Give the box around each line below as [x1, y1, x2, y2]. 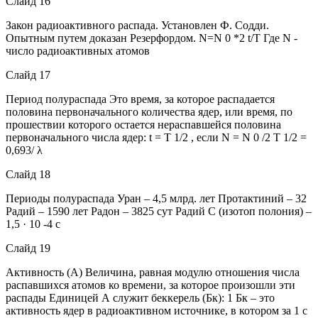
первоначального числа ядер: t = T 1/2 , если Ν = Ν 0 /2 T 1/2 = [6, 131, 307, 143]
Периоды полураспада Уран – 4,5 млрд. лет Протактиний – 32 [6, 192, 307, 204]
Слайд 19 [6, 241, 50, 254]
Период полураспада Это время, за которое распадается [6, 92, 275, 105]
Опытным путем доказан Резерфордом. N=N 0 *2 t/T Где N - [6, 31, 297, 44]
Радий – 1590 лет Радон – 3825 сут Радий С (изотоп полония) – [6, 204, 312, 217]
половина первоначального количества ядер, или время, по [6, 105, 292, 118]
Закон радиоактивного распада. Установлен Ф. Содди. [6, 18, 269, 31]
